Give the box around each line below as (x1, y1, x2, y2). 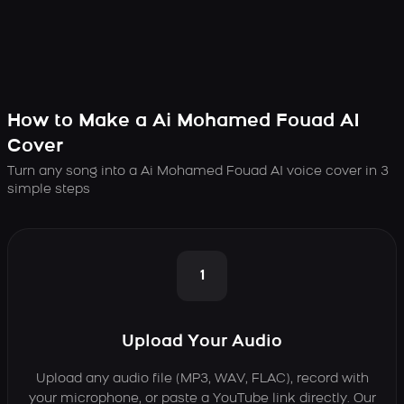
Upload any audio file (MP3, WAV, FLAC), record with (35, 372, 369, 386)
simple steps (7, 182, 90, 197)
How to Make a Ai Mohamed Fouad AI (7, 112, 360, 131)
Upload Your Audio (122, 333, 282, 351)
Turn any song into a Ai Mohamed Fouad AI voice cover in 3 (7, 164, 389, 179)
